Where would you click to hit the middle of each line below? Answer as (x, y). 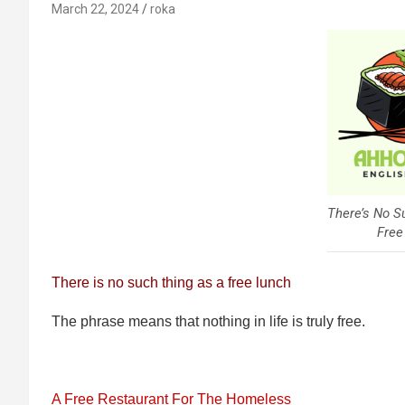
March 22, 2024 (95, 9)
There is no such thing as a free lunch (173, 283)
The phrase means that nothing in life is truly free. (208, 321)
